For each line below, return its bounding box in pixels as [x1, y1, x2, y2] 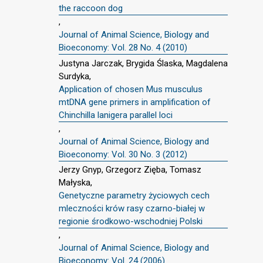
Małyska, [59, 177, 92, 188]
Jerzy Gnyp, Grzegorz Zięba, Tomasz [59, 164, 201, 176]
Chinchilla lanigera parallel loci [59, 109, 173, 120]
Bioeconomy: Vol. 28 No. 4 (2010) [59, 42, 187, 53]
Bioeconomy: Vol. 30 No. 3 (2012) [59, 149, 187, 160]
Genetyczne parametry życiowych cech [59, 190, 210, 201]
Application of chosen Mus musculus [59, 83, 203, 95]
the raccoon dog [59, 2, 123, 14]
